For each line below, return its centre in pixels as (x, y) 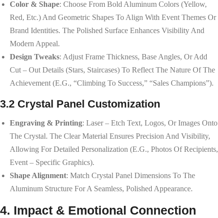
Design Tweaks (35, 56)
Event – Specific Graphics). (52, 162)
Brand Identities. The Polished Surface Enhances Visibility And (107, 30)
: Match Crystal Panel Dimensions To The (131, 175)
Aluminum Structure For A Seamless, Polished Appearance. (101, 188)
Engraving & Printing (46, 123)
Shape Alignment (38, 175)
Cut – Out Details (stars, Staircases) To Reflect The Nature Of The (112, 70)
